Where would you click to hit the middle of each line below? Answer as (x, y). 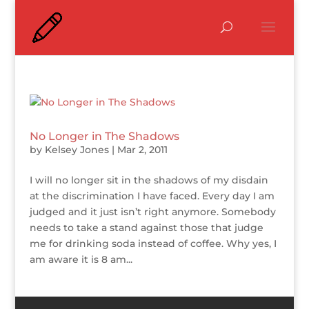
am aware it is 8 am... (81, 259)
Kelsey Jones (77, 150)
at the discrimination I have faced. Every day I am (152, 196)
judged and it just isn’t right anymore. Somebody (152, 212)
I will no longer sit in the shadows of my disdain (149, 180)
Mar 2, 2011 (142, 150)
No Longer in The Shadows (104, 136)
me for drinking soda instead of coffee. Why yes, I (153, 243)
